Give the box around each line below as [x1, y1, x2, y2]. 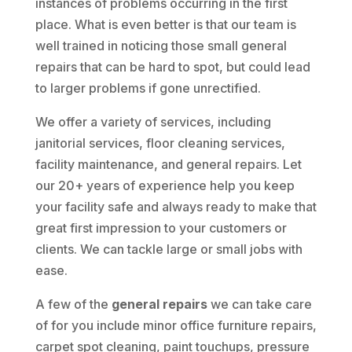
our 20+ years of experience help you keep [35, 177, 295, 193]
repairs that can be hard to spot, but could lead [35, 58, 310, 75]
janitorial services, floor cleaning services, [35, 134, 285, 151]
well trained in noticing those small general [35, 37, 287, 53]
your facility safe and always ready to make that [35, 198, 317, 214]
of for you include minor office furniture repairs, [35, 317, 317, 333]
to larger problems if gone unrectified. [35, 79, 261, 96]
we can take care [207, 295, 312, 312]
